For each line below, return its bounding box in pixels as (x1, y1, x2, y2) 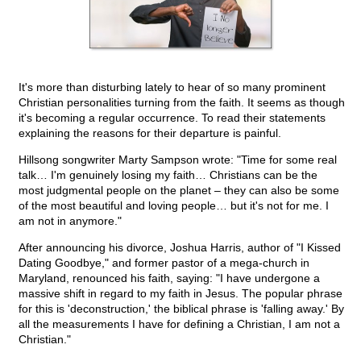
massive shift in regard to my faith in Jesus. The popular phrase (19, 287, 342, 301)
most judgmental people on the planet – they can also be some (19, 184, 339, 197)
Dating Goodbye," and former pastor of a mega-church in (19, 256, 309, 270)
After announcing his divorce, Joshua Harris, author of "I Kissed (19, 241, 341, 255)
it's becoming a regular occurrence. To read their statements (19, 111, 326, 125)
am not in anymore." (19, 214, 122, 228)
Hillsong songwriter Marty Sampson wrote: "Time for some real (19, 153, 337, 167)
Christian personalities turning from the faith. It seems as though (19, 96, 345, 110)
